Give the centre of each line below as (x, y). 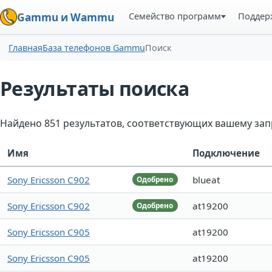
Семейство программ (175, 16)
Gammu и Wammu (66, 17)
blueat (206, 180)
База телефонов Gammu (93, 48)
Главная (25, 48)
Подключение (226, 153)
